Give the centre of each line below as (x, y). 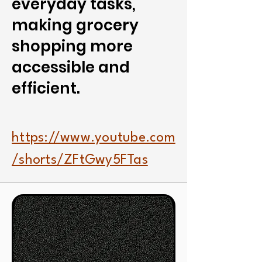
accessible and (71, 67)
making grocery (75, 25)
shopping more (72, 46)
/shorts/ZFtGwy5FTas (80, 160)
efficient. (46, 88)
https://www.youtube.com (94, 138)
